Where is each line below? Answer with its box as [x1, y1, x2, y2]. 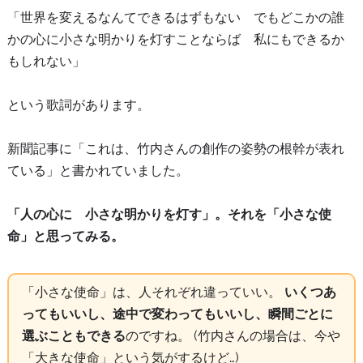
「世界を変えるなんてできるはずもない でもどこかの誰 [6, 9, 344, 25]
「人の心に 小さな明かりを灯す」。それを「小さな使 [6, 207, 331, 223]
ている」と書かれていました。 [6, 162, 189, 178]
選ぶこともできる [21, 328, 126, 344]
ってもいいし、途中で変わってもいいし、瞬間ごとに [21, 306, 333, 322]
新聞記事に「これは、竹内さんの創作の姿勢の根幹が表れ [6, 140, 344, 156]
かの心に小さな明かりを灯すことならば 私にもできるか [6, 31, 344, 47]
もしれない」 [6, 53, 85, 69]
